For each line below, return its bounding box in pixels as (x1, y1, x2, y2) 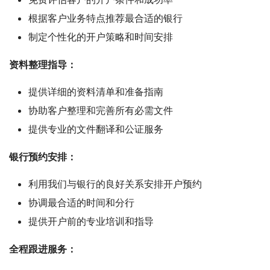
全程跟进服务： (9, 242, 77, 255)
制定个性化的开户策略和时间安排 (28, 30, 173, 43)
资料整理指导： (9, 58, 77, 71)
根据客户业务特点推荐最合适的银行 (28, 11, 183, 24)
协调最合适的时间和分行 (28, 196, 134, 209)
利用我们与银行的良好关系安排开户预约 (28, 177, 202, 190)
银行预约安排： (9, 150, 77, 163)
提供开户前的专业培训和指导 (28, 215, 154, 227)
